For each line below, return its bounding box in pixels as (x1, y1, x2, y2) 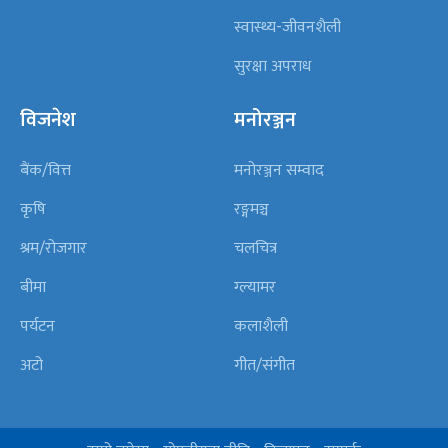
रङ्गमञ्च (234, 195, 269, 223)
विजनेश (20, 102, 76, 137)
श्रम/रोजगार (20, 234, 87, 262)
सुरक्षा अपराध (234, 52, 311, 80)
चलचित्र (234, 234, 277, 262)
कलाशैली (234, 312, 288, 340)
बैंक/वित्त (20, 156, 71, 184)
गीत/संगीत (234, 351, 295, 379)
